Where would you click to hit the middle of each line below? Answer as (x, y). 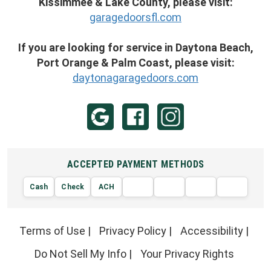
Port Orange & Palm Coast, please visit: (135, 63)
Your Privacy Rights (187, 253)
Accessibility (212, 231)
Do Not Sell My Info (80, 253)
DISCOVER (225, 202)
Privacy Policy (133, 231)
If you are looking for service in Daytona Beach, (135, 48)
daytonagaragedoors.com (135, 78)
